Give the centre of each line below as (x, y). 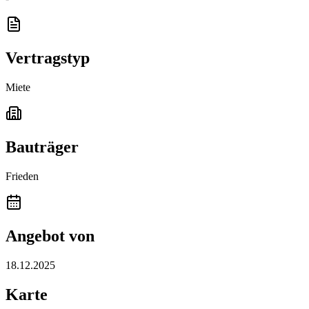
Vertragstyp (48, 58)
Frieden (22, 177)
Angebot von (50, 236)
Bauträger (42, 147)
